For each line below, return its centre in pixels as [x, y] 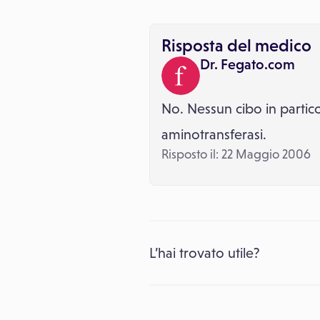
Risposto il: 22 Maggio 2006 [236, 154]
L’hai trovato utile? [205, 253]
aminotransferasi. [214, 134]
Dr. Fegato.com [247, 64]
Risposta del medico [236, 45]
